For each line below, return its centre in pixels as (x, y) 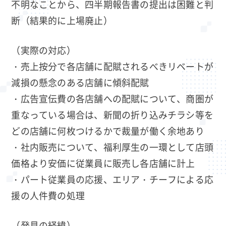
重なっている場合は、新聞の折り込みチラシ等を (112, 114)
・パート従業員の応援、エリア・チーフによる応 (112, 179)
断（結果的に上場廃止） (62, 20)
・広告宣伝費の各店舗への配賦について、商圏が (112, 98)
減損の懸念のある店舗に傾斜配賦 (80, 82)
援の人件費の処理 (48, 195)
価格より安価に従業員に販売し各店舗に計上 (103, 163)
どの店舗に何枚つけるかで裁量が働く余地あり (108, 130)
